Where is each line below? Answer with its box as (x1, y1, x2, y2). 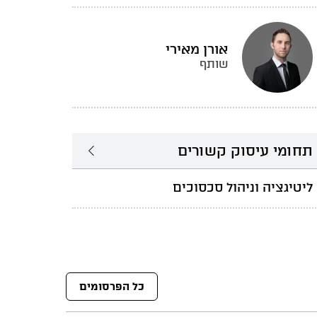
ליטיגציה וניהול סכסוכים (173, 180, 313, 195)
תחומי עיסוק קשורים (178, 142, 313, 159)
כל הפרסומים (79, 279, 144, 293)
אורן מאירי (166, 41, 228, 57)
